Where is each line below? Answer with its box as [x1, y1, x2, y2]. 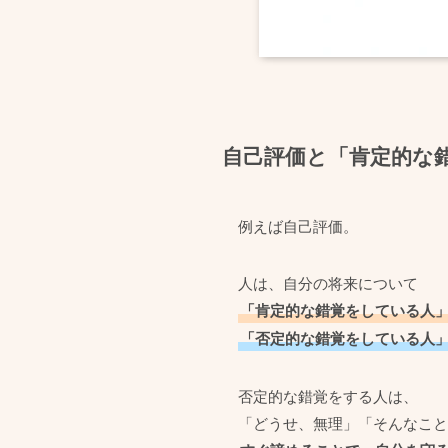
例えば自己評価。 [238, 215, 358, 236]
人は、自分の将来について [238, 272, 418, 293]
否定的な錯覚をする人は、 [238, 385, 418, 406]
